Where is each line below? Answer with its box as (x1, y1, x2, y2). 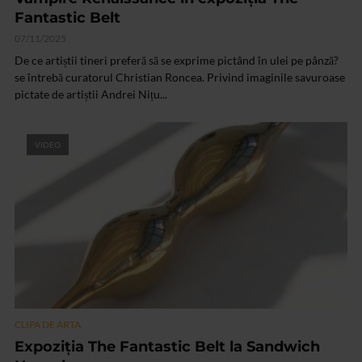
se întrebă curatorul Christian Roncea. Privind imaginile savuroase (15, 70, 345, 85)
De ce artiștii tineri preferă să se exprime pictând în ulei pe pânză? (15, 53, 339, 68)
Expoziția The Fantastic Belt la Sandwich (15, 337, 320, 356)
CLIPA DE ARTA (15, 318, 81, 330)
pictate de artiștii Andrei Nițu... (15, 87, 167, 102)
